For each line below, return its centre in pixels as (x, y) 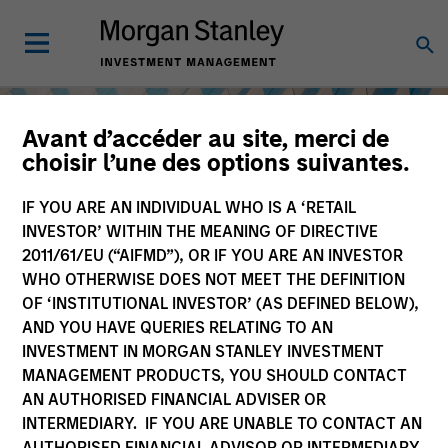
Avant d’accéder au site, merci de (206, 138)
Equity (70, 379)
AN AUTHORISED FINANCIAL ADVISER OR (174, 399)
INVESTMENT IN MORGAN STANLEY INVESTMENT (203, 351)
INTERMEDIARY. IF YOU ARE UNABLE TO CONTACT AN (222, 423)
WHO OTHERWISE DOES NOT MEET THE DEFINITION (214, 279)
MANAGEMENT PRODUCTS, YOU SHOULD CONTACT (215, 375)
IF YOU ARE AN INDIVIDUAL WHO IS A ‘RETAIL (189, 207)
